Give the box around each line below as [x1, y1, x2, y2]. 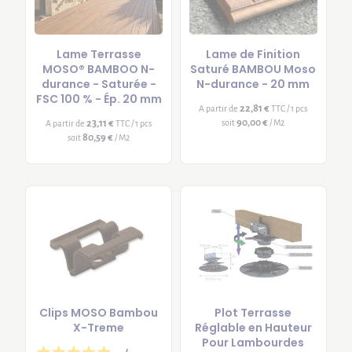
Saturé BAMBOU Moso [190, 60, 317, 77]
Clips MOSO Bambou [39, 304, 159, 321]
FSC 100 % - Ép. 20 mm [35, 90, 162, 107]
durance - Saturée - [41, 75, 156, 92]
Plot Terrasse [214, 304, 292, 321]
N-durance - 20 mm [196, 75, 310, 92]
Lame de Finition [206, 46, 301, 62]
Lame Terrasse [56, 46, 141, 62]
